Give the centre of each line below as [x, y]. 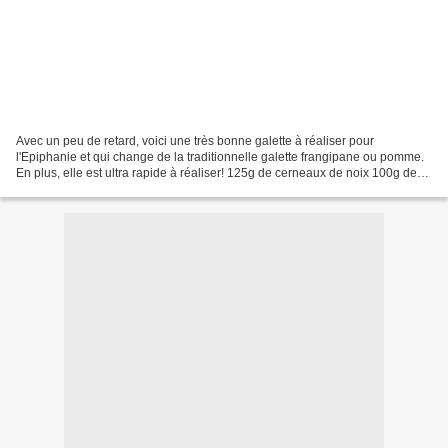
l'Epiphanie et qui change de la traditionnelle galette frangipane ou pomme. [220, 156]
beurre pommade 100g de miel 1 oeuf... [123, 188]
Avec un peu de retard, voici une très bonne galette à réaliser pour [195, 140]
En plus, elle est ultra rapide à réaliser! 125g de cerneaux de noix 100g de [216, 172]
